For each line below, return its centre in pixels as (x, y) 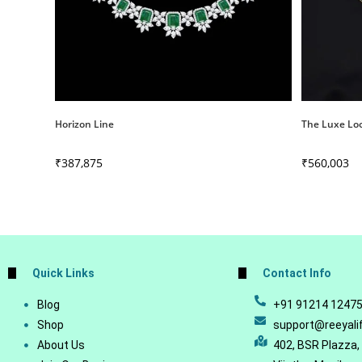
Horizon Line (85, 124)
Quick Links (63, 273)
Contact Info (297, 273)
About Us (61, 345)
